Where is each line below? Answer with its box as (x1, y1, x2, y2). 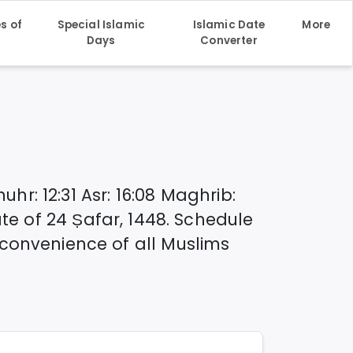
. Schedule (166, 208, 254, 232)
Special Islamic (57, 17, 145, 33)
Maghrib (160, 184, 232, 207)
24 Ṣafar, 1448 (46, 208, 167, 232)
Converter (200, 33, 258, 49)
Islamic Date (192, 17, 266, 33)
